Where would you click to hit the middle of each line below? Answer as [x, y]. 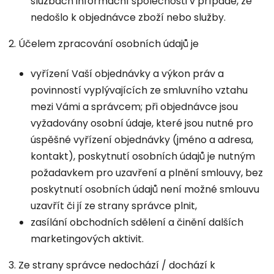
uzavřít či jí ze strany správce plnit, [114, 206]
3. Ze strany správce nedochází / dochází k [112, 265]
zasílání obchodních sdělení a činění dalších [137, 223]
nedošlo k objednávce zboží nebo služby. [128, 18]
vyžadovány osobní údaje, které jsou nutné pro [142, 124]
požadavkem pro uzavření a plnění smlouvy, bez [147, 173]
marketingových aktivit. [87, 239]
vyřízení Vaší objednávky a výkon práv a [127, 74]
